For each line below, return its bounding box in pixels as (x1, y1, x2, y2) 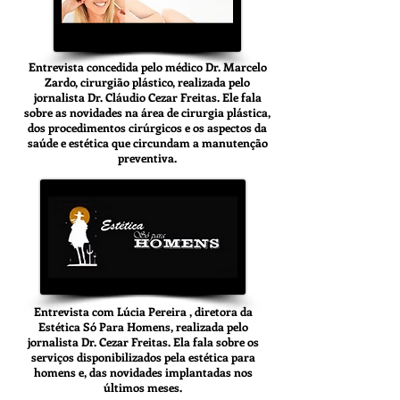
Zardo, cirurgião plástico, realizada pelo (45, 74, 250, 89)
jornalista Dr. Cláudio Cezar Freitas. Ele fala (33, 89, 262, 104)
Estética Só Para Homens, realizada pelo (37, 319, 248, 334)
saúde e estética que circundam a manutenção (27, 135, 268, 150)
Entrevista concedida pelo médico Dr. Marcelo (28, 59, 267, 74)
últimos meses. (104, 379, 182, 395)
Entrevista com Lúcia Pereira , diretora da (33, 304, 253, 319)
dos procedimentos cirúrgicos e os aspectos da (28, 120, 267, 135)
